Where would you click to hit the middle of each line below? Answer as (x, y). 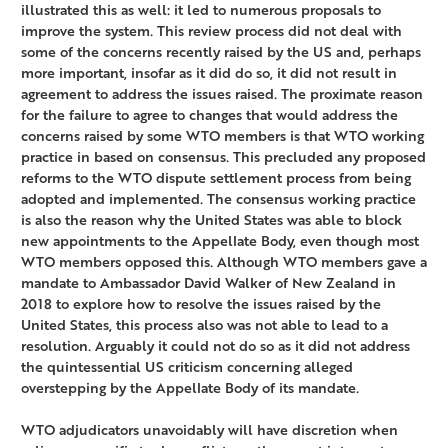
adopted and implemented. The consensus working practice (218, 199)
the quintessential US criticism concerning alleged (187, 367)
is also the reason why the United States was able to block (211, 220)
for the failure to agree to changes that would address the (209, 115)
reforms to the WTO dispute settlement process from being (216, 178)
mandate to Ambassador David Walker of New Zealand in (208, 283)
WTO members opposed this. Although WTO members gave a (224, 262)
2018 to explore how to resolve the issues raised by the (201, 304)
